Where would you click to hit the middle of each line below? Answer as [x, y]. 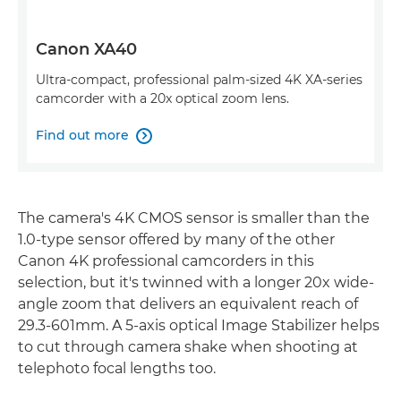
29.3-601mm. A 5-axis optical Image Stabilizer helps [199, 326]
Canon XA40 [86, 50]
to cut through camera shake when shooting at [188, 347]
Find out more [82, 136]
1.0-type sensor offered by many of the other [176, 240]
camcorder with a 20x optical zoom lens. [162, 99]
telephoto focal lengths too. [117, 369]
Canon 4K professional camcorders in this [166, 261]
